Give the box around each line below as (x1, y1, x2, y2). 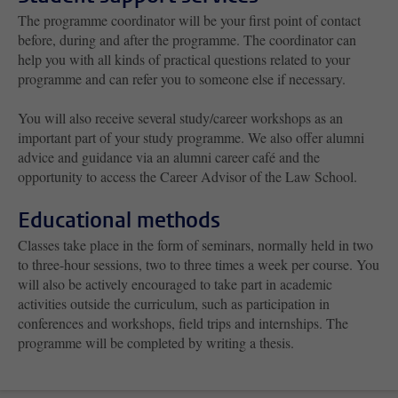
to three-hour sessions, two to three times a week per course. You (18, 254, 379, 274)
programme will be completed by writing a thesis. (18, 332, 294, 352)
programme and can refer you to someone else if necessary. (18, 68, 350, 88)
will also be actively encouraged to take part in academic (18, 274, 332, 293)
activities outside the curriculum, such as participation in (18, 293, 330, 313)
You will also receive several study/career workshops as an (18, 107, 343, 127)
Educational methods (18, 205, 220, 235)
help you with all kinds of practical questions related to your (18, 49, 350, 68)
